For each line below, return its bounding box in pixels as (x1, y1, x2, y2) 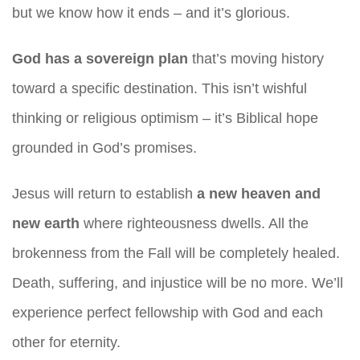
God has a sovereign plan (12, 51, 188, 67)
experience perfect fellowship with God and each (12, 305, 323, 321)
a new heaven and (197, 186, 321, 202)
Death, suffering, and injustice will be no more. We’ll (12, 275, 343, 292)
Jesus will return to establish (12, 186, 197, 202)
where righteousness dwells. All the (80, 215, 309, 232)
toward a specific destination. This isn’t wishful (12, 80, 307, 97)
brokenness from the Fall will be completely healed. (12, 245, 340, 262)
